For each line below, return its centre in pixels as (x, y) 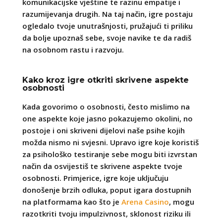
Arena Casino (145, 201)
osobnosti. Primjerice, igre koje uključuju (95, 178)
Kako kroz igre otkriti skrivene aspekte (105, 80)
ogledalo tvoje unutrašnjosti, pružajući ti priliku (107, 26)
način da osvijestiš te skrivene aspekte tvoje (102, 166)
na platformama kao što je (72, 201)
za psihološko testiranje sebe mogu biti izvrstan (110, 154)
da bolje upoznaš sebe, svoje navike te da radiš (107, 37)
